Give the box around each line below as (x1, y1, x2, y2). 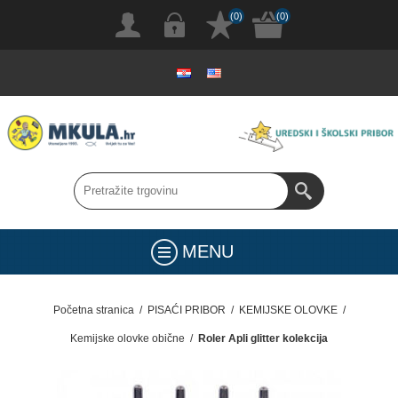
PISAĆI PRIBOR (147, 303, 226, 316)
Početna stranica (52, 303, 134, 316)
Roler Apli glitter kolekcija (198, 331, 328, 345)
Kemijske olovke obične (70, 331, 185, 345)
